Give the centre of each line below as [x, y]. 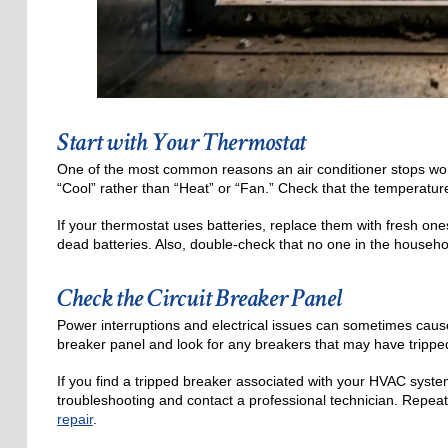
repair [74, 419]
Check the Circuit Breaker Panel [199, 298]
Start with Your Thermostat [181, 141]
